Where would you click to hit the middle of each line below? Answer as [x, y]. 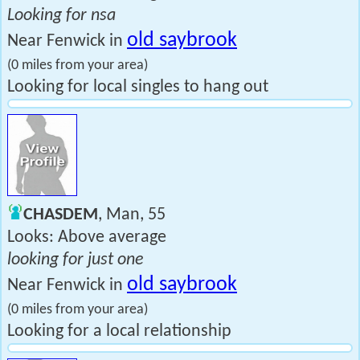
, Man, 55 [132, 215]
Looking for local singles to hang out [138, 87]
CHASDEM [61, 215]
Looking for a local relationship [119, 331]
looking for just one [76, 260]
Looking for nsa [61, 16]
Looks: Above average [87, 237]
